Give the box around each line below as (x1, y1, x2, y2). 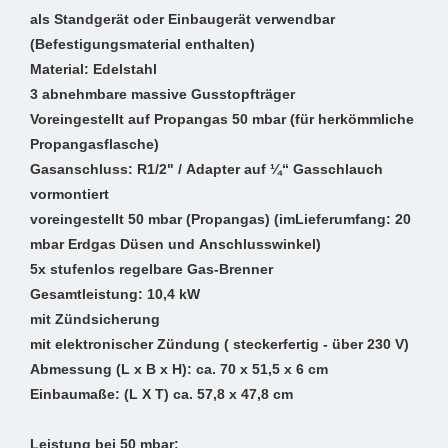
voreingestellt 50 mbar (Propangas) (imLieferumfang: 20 (30, 211, 411, 228)
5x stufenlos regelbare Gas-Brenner (30, 261, 273, 278)
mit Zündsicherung (30, 311, 160, 328)
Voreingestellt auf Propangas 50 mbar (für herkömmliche (30, 111, 414, 128)
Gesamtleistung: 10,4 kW (30, 286, 200, 303)
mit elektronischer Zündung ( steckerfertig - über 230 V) (30, 336, 409, 353)
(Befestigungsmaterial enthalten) (30, 36, 255, 53)
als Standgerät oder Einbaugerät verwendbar (30, 11, 335, 28)
